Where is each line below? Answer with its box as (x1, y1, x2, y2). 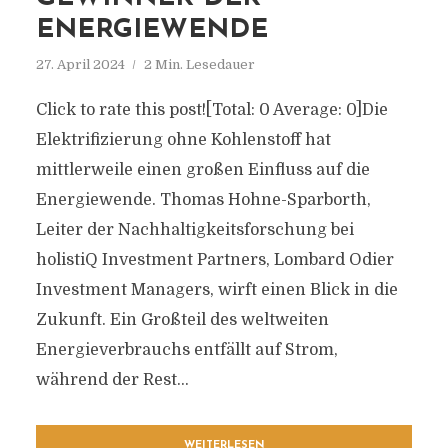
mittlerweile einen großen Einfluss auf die (35, 161, 370, 179)
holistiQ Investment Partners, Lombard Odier (35, 251, 394, 269)
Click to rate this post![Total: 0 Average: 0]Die (35, 101, 388, 119)
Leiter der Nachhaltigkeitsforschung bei (35, 221, 354, 239)
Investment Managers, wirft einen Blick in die (35, 281, 398, 299)
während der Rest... (35, 371, 189, 389)
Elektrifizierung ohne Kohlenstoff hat (35, 131, 331, 149)
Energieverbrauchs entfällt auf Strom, (35, 341, 338, 359)
